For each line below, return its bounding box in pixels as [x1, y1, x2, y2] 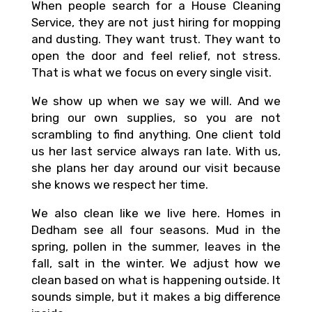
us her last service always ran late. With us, [31, 143, 281, 158]
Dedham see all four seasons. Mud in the [31, 222, 281, 237]
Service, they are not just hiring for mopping [31, 15, 281, 29]
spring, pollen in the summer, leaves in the [31, 239, 281, 253]
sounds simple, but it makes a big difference [31, 289, 281, 304]
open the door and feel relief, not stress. [31, 48, 281, 63]
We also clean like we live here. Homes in [31, 205, 281, 220]
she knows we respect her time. [31, 177, 208, 192]
